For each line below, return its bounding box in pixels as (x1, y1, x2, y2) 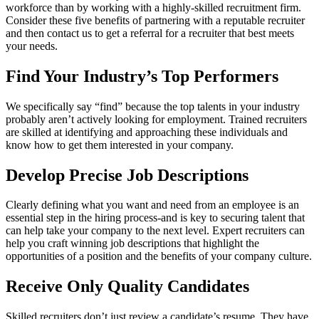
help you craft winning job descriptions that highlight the (6, 237, 259, 250)
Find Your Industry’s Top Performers (6, 66, 278, 85)
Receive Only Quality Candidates (6, 277, 249, 296)
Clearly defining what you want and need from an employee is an (6, 199, 299, 211)
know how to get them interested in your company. (6, 138, 234, 151)
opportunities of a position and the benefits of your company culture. (6, 250, 312, 263)
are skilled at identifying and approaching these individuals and (6, 125, 288, 138)
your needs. (6, 39, 58, 52)
